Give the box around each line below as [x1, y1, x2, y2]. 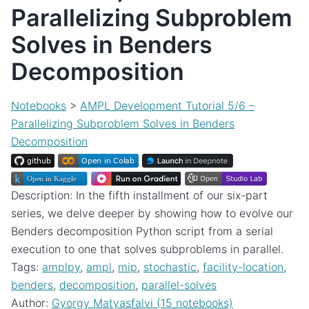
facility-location [203, 260, 283, 275]
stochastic [143, 260, 197, 275]
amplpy [42, 260, 80, 275]
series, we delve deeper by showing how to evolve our [11, 206, 293, 221]
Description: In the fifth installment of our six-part [11, 188, 268, 203]
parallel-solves [141, 278, 217, 292]
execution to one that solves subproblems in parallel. [11, 242, 283, 257]
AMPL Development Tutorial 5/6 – [80, 99, 255, 113]
